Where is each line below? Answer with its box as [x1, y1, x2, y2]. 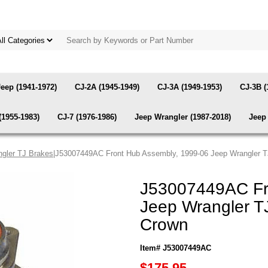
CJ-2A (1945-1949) [75, 83, 139, 92]
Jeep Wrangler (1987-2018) [135, 112, 231, 121]
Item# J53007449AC [140, 243, 211, 252]
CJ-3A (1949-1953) [157, 83, 222, 92]
